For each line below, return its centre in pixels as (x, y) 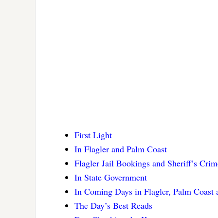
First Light (93, 135)
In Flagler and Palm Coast (121, 149)
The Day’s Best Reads (113, 206)
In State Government (111, 177)
